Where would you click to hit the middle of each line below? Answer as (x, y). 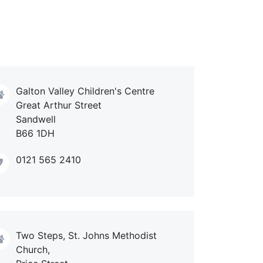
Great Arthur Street (59, 105)
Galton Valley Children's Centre (85, 91)
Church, (33, 249)
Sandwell (36, 119)
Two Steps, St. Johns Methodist (86, 235)
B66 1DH (35, 133)
